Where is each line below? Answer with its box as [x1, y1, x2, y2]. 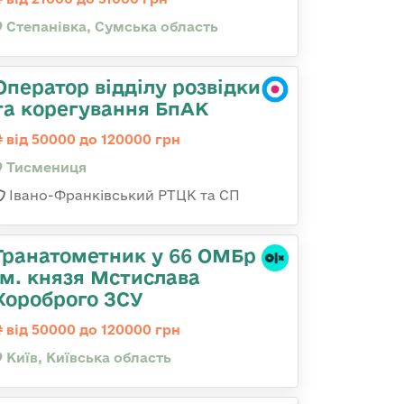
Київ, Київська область [3, 350, 171, 365]
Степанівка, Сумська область [3, 19, 218, 34]
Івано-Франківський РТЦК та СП [5, 188, 240, 203]
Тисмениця [3, 160, 87, 175]
